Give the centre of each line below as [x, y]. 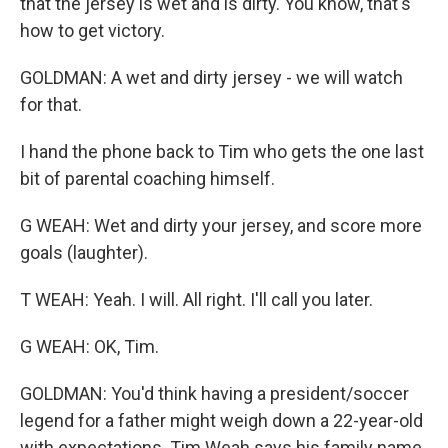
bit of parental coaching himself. [147, 178]
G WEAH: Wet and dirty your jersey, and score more [221, 225]
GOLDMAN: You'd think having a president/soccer [214, 393]
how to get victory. [92, 30]
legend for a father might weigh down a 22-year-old [221, 420]
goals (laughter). [84, 252]
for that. [51, 104]
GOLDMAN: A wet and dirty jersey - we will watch [211, 77]
